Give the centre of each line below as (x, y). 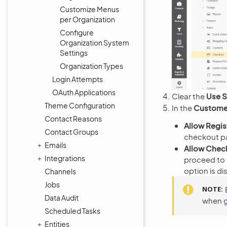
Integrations (65, 158)
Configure (77, 32)
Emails (55, 145)
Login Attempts (78, 79)
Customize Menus (89, 9)
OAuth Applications (84, 92)
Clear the (189, 96)
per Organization (87, 19)
